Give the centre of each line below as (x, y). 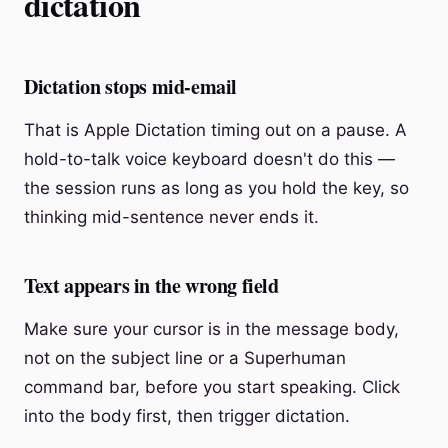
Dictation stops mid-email (130, 86)
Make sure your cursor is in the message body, (211, 329)
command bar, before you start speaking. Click (212, 387)
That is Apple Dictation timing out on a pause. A (215, 130)
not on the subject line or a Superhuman (185, 358)
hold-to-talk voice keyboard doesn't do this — (209, 159)
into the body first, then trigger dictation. (187, 416)
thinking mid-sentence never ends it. (171, 217)
